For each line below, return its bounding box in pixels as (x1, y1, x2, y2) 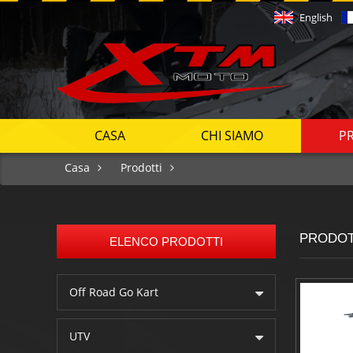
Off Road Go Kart (69, 284, 158, 299)
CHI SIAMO (201, 126, 263, 144)
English (299, 9, 333, 24)
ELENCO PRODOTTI (109, 234, 223, 248)
